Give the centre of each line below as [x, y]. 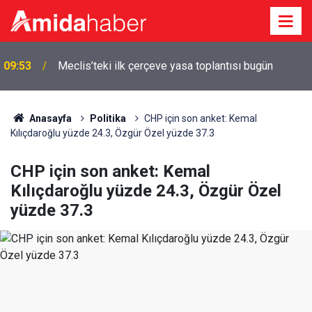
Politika [108, 118]
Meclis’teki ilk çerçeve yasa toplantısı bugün [165, 66]
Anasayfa [49, 118]
